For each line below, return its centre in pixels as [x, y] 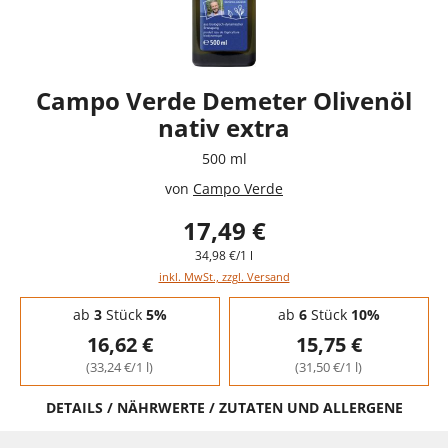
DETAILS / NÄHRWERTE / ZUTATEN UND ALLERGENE [224, 407]
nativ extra [224, 127]
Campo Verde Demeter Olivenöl [224, 100]
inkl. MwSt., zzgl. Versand [224, 276]
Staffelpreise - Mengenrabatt [104, 302]
